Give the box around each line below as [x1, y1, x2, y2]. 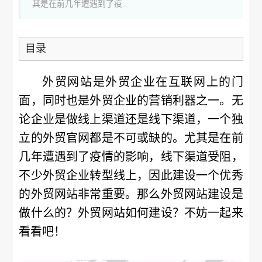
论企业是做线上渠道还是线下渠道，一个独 [19, 112, 243, 126]
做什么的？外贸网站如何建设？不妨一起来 [19, 206, 243, 220]
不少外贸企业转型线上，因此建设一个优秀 [19, 168, 243, 182]
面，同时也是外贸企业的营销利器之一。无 [19, 94, 243, 108]
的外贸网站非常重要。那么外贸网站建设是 [19, 187, 243, 201]
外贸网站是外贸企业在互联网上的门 [42, 75, 243, 89]
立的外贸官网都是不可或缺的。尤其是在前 [19, 131, 243, 145]
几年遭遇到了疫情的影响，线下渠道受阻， [19, 150, 243, 164]
